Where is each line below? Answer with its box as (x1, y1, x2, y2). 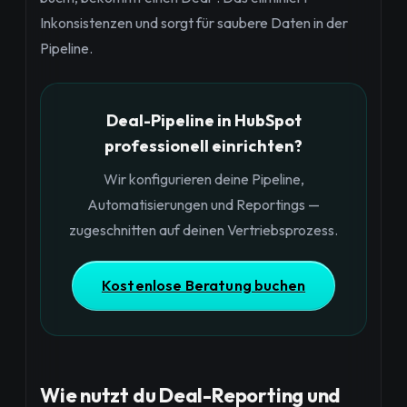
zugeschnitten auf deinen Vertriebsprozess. (69, 221, 338, 240)
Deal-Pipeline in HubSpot (105, 110, 302, 132)
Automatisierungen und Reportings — (87, 195, 320, 214)
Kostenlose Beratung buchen (101, 276, 306, 295)
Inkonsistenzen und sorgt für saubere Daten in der (40, 14, 348, 33)
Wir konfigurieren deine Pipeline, (103, 170, 304, 189)
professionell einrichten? (104, 135, 303, 157)
